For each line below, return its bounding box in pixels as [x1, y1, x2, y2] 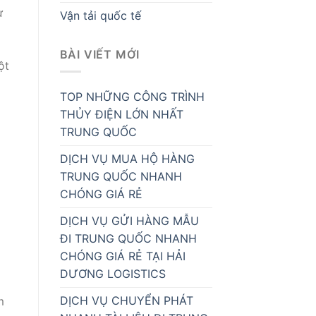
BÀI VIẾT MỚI [59, 47, 140, 61]
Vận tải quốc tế [59, 8, 141, 23]
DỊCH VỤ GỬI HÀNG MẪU [59, 214, 199, 229]
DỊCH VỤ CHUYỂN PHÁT [59, 293, 193, 308]
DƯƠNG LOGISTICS [59, 267, 166, 281]
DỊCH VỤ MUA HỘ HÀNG [59, 152, 195, 166]
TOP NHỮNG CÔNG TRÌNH [59, 90, 205, 104]
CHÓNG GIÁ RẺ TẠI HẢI [59, 249, 186, 264]
